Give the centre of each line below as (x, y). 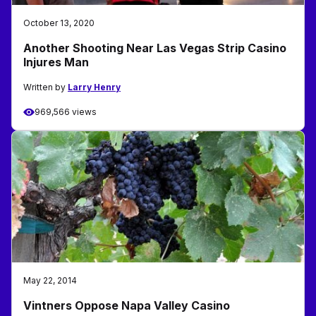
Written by (45, 87)
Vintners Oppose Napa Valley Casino (127, 306)
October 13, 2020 (59, 23)
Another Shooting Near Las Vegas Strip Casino (155, 48)
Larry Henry (94, 87)
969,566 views (66, 112)
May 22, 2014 (50, 281)
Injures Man (56, 62)
